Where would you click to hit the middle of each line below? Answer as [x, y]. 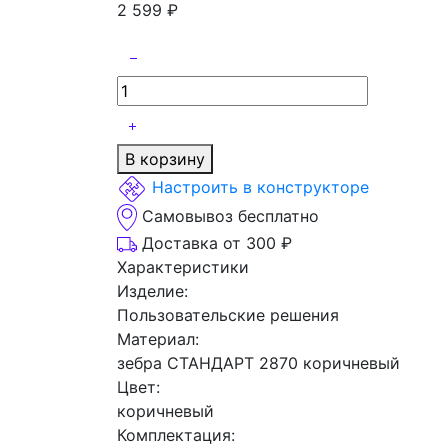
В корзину [165, 159]
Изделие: [152, 291]
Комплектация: [176, 435]
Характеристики [183, 267]
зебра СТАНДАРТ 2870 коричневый [258, 363]
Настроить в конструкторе [260, 187]
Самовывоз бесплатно [230, 216]
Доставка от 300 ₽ [217, 243]
